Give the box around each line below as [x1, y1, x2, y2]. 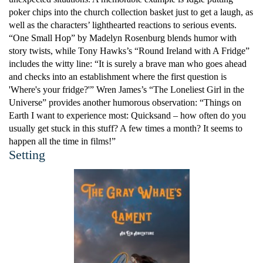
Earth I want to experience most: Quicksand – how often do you [9, 110, 246, 120]
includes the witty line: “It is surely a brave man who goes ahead [9, 59, 247, 69]
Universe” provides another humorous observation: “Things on [9, 97, 241, 107]
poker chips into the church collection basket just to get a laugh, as [9, 7, 253, 17]
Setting [9, 147, 45, 162]
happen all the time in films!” [9, 136, 116, 146]
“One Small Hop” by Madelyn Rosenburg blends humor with [9, 33, 237, 43]
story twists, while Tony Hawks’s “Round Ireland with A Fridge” [9, 46, 249, 56]
